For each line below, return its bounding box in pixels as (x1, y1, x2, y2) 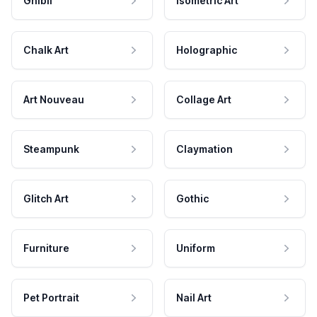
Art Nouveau (23, 93, 84, 105)
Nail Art (176, 291, 212, 304)
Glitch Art (23, 192, 69, 204)
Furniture (23, 241, 69, 254)
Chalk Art (23, 43, 69, 56)
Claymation (176, 142, 233, 155)
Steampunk (23, 142, 79, 155)
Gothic (176, 192, 209, 204)
